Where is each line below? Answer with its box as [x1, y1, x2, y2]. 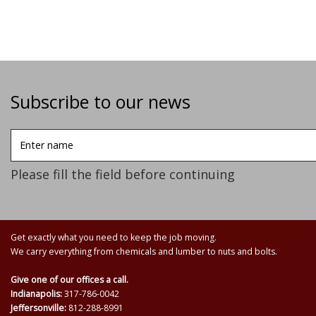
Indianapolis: [11, 287, 64, 300]
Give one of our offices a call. [11, 273, 128, 286]
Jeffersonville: [11, 301, 68, 314]
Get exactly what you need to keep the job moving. [11, 231, 217, 243]
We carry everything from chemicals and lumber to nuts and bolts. [11, 245, 277, 257]
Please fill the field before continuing [11, 165, 235, 183]
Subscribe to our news [11, 89, 190, 114]
